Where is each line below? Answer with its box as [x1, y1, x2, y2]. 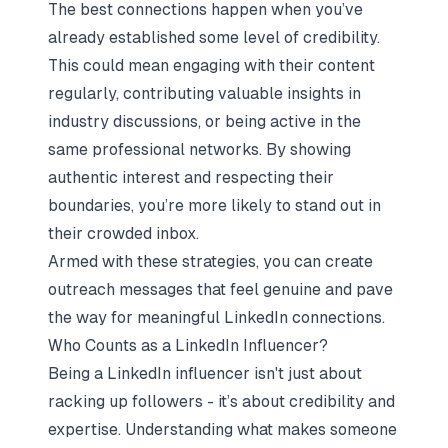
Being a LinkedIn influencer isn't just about [48, 364, 362, 383]
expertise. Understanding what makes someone [48, 420, 397, 439]
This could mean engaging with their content [48, 56, 375, 75]
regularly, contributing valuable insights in [48, 84, 361, 103]
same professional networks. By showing [48, 140, 351, 159]
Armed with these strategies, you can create [48, 252, 373, 271]
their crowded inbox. [48, 224, 199, 243]
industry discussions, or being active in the [48, 112, 361, 131]
